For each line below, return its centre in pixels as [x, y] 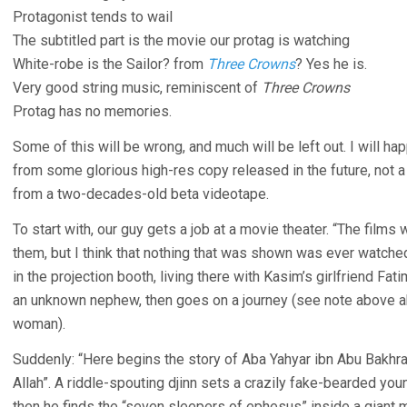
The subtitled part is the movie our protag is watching [181, 40]
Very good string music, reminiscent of [137, 88]
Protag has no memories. [92, 111]
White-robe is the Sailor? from [110, 64]
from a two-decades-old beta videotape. [141, 194]
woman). [39, 324]
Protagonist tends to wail [93, 17]
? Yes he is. [331, 64]
